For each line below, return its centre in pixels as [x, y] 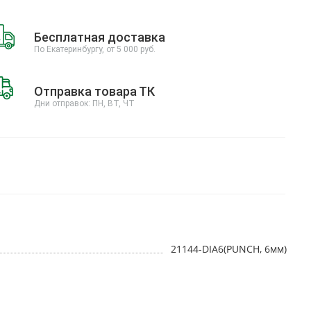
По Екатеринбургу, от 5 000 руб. [94, 50]
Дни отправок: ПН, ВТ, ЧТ [84, 103]
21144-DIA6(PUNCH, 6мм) [229, 249]
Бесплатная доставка [99, 37]
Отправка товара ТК [94, 91]
